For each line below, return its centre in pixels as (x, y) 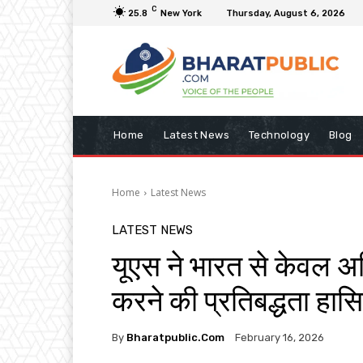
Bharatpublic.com (175, 337)
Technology (280, 135)
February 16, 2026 (280, 338)
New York (181, 13)
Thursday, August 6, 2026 (286, 13)
